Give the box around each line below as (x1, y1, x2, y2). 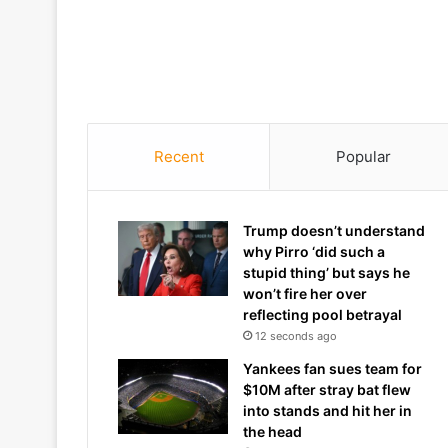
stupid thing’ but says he (243, 264, 410, 281)
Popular (335, 147, 391, 166)
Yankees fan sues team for (243, 360, 422, 377)
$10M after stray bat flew (243, 381, 411, 398)
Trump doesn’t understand (243, 222, 425, 239)
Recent (153, 147, 204, 166)
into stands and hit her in (243, 402, 412, 419)
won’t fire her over (243, 285, 367, 302)
